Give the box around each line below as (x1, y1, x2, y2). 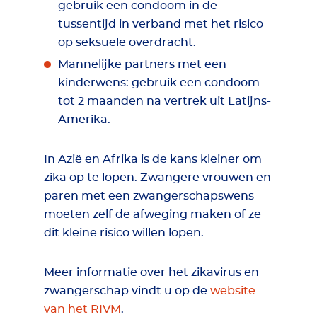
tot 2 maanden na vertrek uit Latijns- (58, 96, 271, 107)
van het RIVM (44, 304, 121, 315)
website (210, 285, 255, 296)
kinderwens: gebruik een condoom (58, 77, 260, 88)
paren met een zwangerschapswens (44, 190, 254, 202)
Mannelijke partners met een (58, 59, 226, 70)
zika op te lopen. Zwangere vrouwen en (44, 172, 271, 183)
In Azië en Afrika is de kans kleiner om (44, 154, 262, 165)
